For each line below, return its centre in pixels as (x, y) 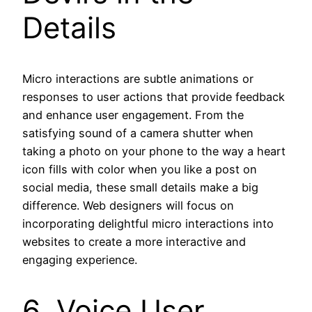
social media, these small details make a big (140, 188)
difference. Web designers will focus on (128, 206)
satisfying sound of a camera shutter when (138, 133)
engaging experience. (80, 260)
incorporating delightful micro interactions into (148, 224)
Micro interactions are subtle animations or (138, 79)
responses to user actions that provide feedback (154, 97)
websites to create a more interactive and (134, 242)
